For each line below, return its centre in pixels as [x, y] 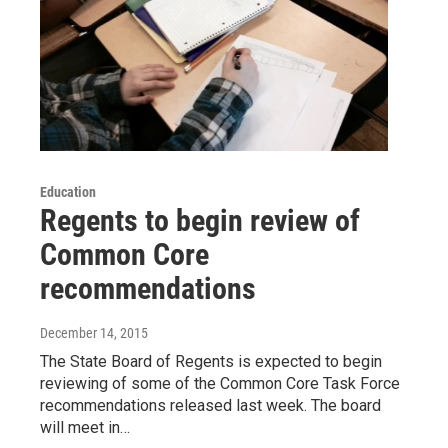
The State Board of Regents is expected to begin [211, 361]
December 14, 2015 [94, 332]
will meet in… [85, 427]
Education [68, 191]
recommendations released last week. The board [210, 405]
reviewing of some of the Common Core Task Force [220, 383]
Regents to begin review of [200, 220]
